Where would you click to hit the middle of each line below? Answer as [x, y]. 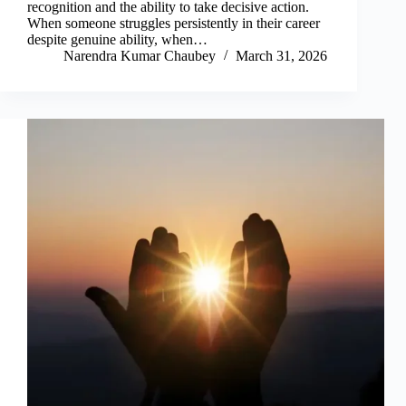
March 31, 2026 [281, 56]
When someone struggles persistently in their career [174, 24]
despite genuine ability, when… [117, 40]
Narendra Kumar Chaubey [140, 56]
